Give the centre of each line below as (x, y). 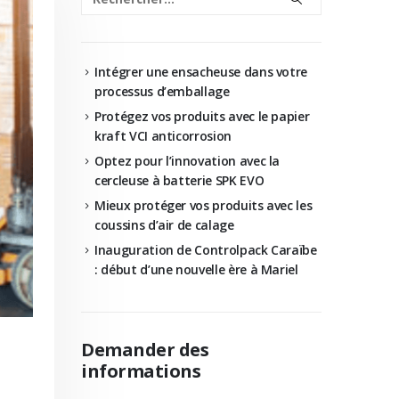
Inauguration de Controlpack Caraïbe (206, 250)
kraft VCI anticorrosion (163, 136)
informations (141, 371)
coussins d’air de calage (164, 225)
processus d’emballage (162, 91)
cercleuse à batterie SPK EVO (179, 180)
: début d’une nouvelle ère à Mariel (196, 269)
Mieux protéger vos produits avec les (204, 205)
